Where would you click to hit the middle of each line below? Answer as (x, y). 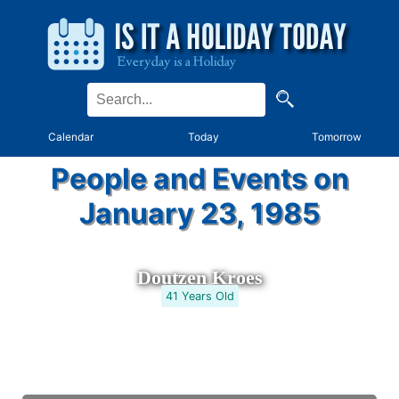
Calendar (71, 137)
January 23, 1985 (199, 213)
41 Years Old (199, 296)
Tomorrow (337, 137)
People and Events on (199, 179)
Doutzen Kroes (199, 277)
